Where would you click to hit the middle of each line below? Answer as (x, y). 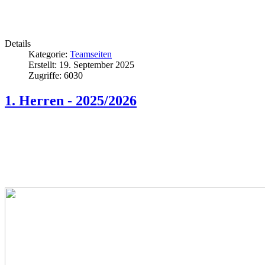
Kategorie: (49, 54)
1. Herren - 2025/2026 (71, 101)
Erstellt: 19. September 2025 (81, 65)
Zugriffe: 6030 (56, 76)
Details (18, 44)
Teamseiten (91, 54)
